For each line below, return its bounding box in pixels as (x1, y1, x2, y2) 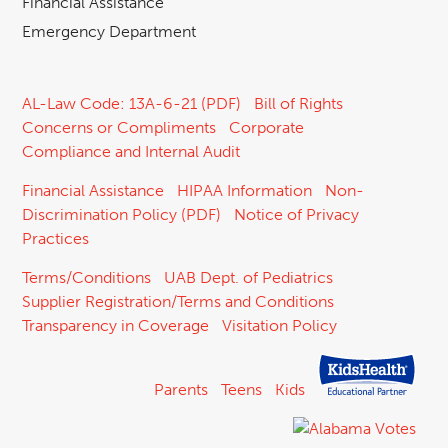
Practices (22, 228, 89, 248)
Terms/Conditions (22, 267, 151, 287)
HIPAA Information (177, 180, 312, 200)
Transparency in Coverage (22, 315, 209, 335)
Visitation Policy (222, 315, 337, 335)
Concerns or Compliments (22, 117, 216, 137)
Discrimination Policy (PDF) (22, 204, 221, 224)
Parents (154, 379, 208, 399)
